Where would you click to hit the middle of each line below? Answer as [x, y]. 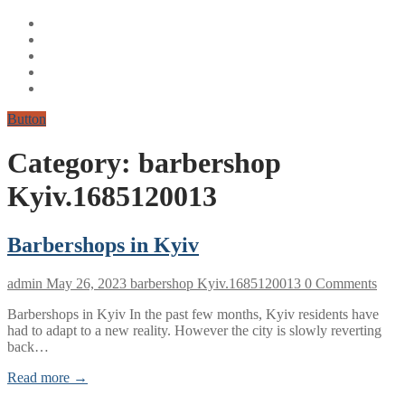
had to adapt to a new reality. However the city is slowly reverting [194, 330]
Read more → [47, 377]
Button [27, 119]
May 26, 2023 [86, 283]
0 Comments [339, 283]
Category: [73, 163]
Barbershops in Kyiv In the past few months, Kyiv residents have [193, 314]
